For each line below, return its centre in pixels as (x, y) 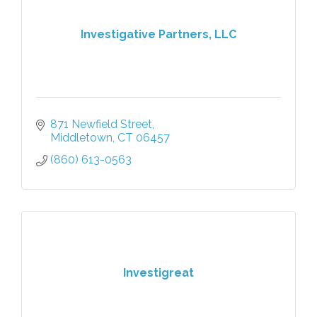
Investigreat (158, 273)
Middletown (81, 137)
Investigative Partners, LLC (158, 35)
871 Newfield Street (101, 124)
